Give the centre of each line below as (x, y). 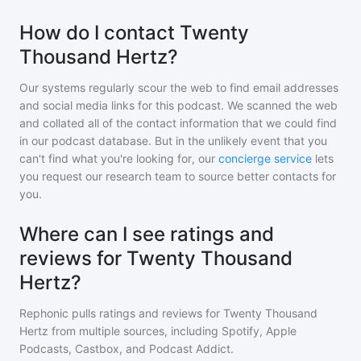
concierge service (265, 158)
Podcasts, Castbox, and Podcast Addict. (127, 349)
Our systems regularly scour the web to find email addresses (179, 87)
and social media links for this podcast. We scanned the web (178, 105)
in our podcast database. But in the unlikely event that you (173, 141)
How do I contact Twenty (134, 33)
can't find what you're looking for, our (117, 158)
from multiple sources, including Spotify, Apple (172, 331)
